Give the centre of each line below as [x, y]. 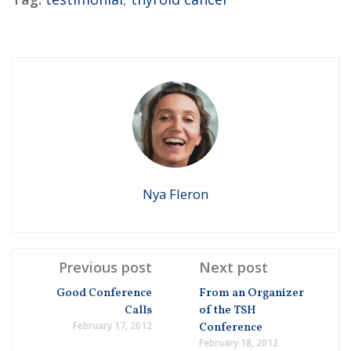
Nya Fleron [175, 194]
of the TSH [228, 311]
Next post [233, 268]
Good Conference [104, 294]
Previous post [105, 268]
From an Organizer [251, 294]
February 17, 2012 [112, 326]
